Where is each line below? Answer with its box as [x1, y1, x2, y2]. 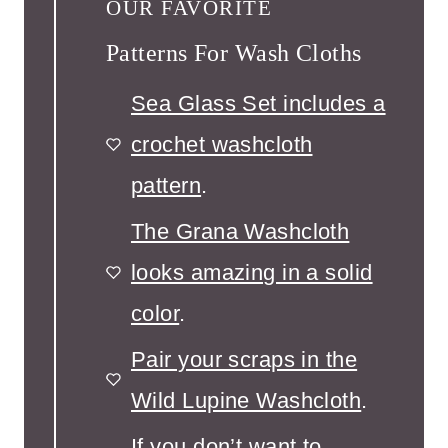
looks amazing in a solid [131, 259, 373, 285]
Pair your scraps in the [131, 346, 358, 372]
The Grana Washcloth [131, 218, 350, 244]
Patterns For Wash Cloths [106, 39, 362, 66]
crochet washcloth [131, 131, 313, 157]
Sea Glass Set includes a [131, 90, 386, 116]
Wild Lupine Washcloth [131, 387, 362, 413]
